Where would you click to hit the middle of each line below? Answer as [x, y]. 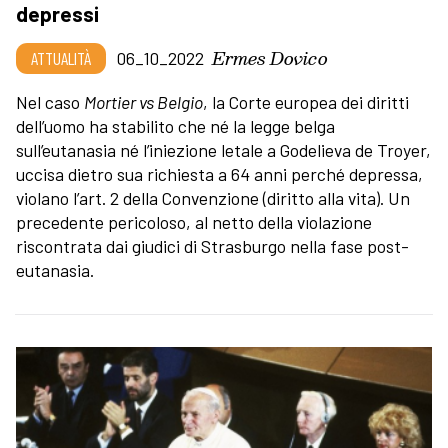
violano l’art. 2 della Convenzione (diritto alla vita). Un [213, 198]
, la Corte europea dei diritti [306, 102]
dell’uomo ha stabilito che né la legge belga [175, 126]
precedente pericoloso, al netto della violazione [194, 222]
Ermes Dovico [270, 58]
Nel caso [50, 102]
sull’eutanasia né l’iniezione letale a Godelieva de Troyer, [223, 150]
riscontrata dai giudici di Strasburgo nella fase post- [212, 246]
